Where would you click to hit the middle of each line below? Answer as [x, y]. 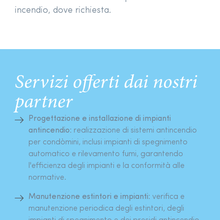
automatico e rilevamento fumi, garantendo [106, 154]
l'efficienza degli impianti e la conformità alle [106, 166]
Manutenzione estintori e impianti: [90, 197]
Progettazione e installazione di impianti [99, 119]
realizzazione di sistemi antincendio [135, 130]
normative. [47, 178]
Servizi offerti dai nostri [106, 83]
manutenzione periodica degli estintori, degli [106, 208]
